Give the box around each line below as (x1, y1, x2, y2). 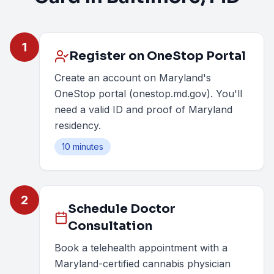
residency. (54, 119, 101, 131)
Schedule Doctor (68, 201, 176, 217)
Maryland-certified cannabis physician (54, 257, 231, 270)
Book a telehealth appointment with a (54, 242, 228, 254)
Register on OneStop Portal (69, 48, 246, 64)
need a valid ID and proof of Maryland (54, 103, 232, 116)
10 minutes (62, 141, 103, 152)
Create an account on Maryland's (54, 72, 211, 84)
